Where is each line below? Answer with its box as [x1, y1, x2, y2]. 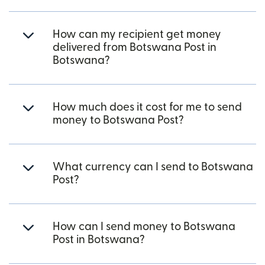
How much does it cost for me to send [53, 102, 242, 114]
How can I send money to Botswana [53, 221, 235, 233]
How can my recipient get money [53, 29, 221, 41]
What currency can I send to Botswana [53, 161, 253, 173]
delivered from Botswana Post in [53, 42, 216, 54]
